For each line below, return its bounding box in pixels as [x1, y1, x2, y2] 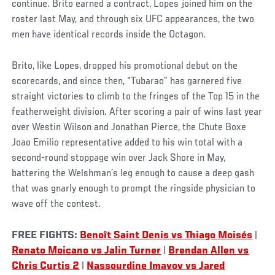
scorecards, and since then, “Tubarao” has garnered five [12, 76, 242, 88]
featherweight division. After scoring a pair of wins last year [12, 107, 263, 118]
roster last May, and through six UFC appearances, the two [12, 14, 255, 26]
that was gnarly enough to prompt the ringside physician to [12, 184, 256, 195]
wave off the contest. [12, 199, 104, 211]
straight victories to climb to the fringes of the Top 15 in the [12, 91, 260, 103]
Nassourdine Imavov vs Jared [87, 261, 225, 273]
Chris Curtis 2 [12, 261, 80, 273]
